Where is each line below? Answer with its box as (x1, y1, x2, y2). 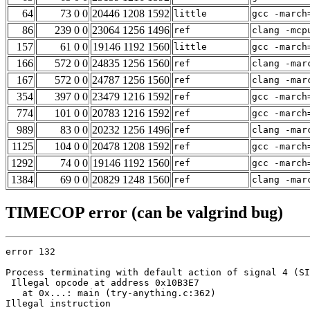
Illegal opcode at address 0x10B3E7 (6, 277, 199, 289)
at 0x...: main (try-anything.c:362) (6, 288, 216, 299)
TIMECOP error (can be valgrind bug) (6, 203, 283, 222)
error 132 (6, 246, 55, 257)
